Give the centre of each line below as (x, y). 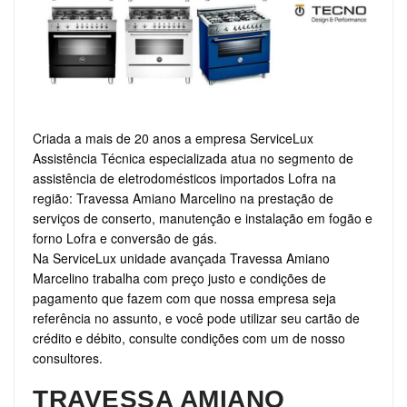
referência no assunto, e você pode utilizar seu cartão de (196, 318)
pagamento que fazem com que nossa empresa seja (184, 298)
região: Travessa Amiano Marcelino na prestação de (183, 199)
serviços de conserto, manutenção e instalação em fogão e (203, 218)
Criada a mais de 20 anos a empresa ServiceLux (173, 139)
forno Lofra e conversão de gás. (125, 238)
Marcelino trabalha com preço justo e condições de (179, 278)
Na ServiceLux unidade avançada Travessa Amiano (181, 258)
